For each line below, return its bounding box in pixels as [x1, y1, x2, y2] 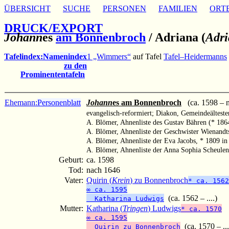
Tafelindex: [4, 52, 43, 61]
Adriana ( [155, 30, 205, 44]
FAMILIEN [158, 4, 197, 13]
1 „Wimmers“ [87, 52, 131, 61]
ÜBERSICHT [4, 4, 51, 13]
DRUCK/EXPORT [4, 21, 103, 35]
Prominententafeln [20, 70, 85, 79]
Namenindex [43, 52, 87, 61]
